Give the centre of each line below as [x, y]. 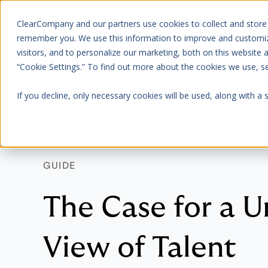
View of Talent [140, 249]
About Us [245, 30]
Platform [178, 30]
